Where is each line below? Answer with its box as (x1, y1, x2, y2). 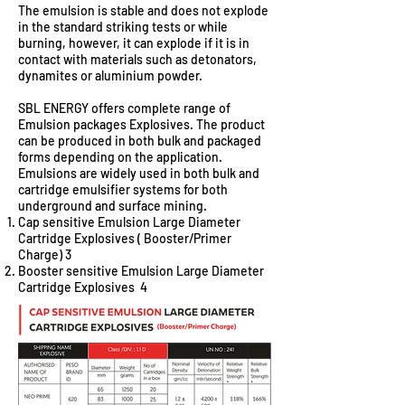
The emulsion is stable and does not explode (18, 3, 268, 18)
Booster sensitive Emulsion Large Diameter (18, 263, 264, 278)
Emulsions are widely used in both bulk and (18, 165, 259, 181)
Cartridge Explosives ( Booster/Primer (18, 231, 231, 246)
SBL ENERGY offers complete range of (18, 100, 231, 116)
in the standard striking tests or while (18, 19, 228, 34)
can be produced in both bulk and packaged (18, 133, 261, 148)
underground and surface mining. (18, 198, 207, 213)
